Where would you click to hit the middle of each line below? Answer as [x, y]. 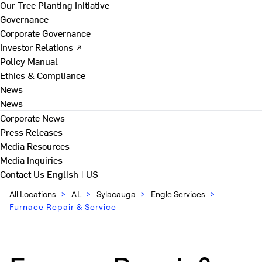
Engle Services [178, 194]
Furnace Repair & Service [63, 207]
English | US [73, 174]
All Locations [33, 194]
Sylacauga [116, 194]
